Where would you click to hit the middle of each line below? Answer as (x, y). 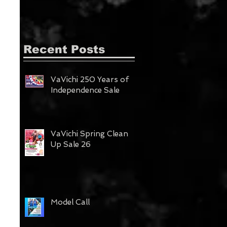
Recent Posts (64, 50)
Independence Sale (85, 90)
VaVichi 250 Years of (90, 80)
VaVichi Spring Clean (89, 134)
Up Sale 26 (71, 145)
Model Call (70, 202)
